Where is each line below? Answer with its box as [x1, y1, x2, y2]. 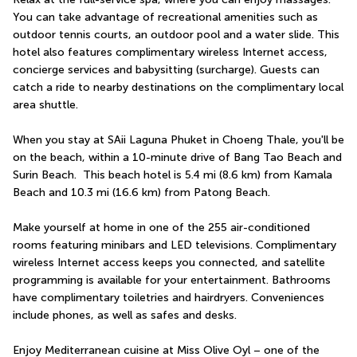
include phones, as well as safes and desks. [13, 308, 237, 322]
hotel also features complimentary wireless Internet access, [13, 45, 328, 59]
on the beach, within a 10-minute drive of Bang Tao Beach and [13, 151, 342, 164]
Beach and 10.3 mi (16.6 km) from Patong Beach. [13, 186, 270, 199]
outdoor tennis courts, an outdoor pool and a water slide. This [13, 28, 339, 41]
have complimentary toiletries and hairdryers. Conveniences [13, 291, 324, 304]
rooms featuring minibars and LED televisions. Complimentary [13, 238, 336, 252]
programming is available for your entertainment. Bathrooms [13, 273, 331, 287]
